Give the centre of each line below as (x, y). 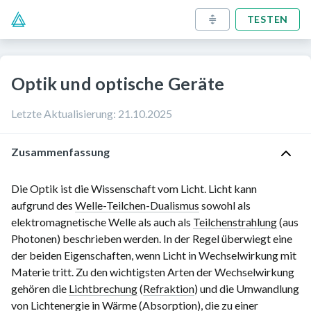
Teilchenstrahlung (235, 222)
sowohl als (225, 205)
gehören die (40, 288)
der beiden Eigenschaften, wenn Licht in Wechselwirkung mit (154, 255)
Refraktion (169, 288)
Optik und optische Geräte (118, 83)
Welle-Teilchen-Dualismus (137, 205)
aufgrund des (43, 205)
